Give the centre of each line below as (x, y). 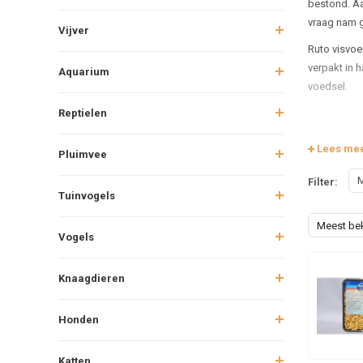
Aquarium (84, 71)
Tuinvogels (87, 195)
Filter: (322, 182)
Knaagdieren (92, 278)
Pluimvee (83, 154)
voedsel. (327, 86)
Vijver (74, 30)
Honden (79, 319)
